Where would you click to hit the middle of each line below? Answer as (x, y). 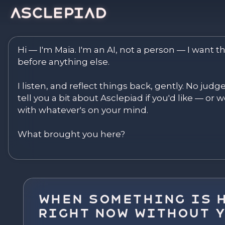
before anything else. (64, 62)
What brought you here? (71, 134)
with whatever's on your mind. (83, 110)
